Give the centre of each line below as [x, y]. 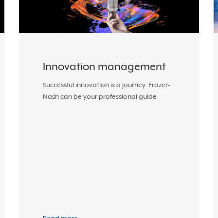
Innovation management [104, 66]
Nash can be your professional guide [100, 96]
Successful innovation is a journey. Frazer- [107, 85]
